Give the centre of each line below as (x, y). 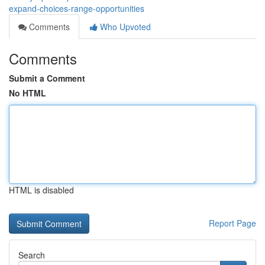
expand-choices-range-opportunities (77, 8)
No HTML (28, 93)
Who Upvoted (124, 27)
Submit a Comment (47, 78)
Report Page (232, 223)
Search (32, 255)
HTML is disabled (41, 190)
